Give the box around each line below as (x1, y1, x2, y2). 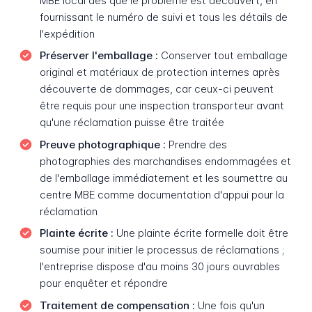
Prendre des (165, 137, 227, 151)
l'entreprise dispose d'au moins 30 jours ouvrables (39, 260, 280, 274)
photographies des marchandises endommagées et (39, 154, 291, 168)
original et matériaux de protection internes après (39, 65, 280, 79)
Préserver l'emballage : (39, 49, 158, 63)
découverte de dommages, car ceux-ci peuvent (39, 82, 274, 96)
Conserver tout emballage (157, 49, 288, 63)
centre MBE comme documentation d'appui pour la (39, 187, 284, 201)
